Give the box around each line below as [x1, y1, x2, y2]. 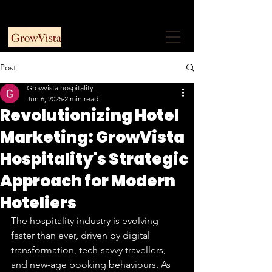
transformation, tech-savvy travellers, [11, 244, 168, 256]
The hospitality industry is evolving [11, 215, 161, 226]
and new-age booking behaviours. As [11, 259, 173, 270]
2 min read [64, 94, 98, 103]
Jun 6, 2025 [27, 94, 63, 103]
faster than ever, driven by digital [11, 229, 152, 241]
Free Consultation [120, 8, 181, 16]
